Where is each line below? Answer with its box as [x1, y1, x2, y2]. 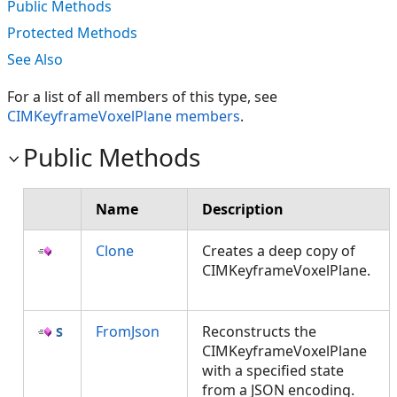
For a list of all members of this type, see [7, 87, 277, 106]
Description [202, 199, 284, 219]
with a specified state [202, 361, 344, 380]
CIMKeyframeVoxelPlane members [7, 106, 240, 126]
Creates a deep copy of [202, 241, 355, 261]
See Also [7, 50, 63, 69]
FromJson [96, 322, 160, 341]
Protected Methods [7, 23, 137, 43]
